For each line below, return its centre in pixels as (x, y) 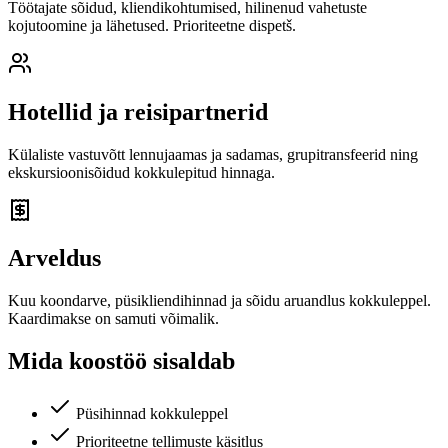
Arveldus (54, 258)
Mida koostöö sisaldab (121, 361)
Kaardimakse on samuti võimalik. (113, 319)
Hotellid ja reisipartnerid (138, 111)
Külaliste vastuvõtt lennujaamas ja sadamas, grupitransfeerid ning (213, 154)
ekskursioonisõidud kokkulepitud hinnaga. (141, 172)
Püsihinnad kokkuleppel (152, 414)
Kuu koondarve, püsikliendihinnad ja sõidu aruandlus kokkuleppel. (219, 301)
